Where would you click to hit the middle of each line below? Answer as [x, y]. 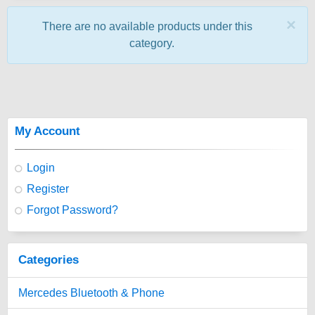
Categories [49, 260]
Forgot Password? [72, 210]
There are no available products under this [147, 26]
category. [152, 43]
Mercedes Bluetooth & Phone [91, 293]
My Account [47, 131]
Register [48, 189]
